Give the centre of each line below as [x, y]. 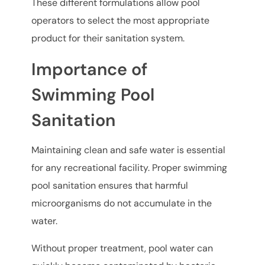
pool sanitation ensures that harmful [110, 186]
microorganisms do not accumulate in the [122, 203]
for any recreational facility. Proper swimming [130, 168]
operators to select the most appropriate [121, 20]
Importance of [90, 69]
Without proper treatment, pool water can [122, 248]
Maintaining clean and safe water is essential [129, 150]
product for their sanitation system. [108, 38]
